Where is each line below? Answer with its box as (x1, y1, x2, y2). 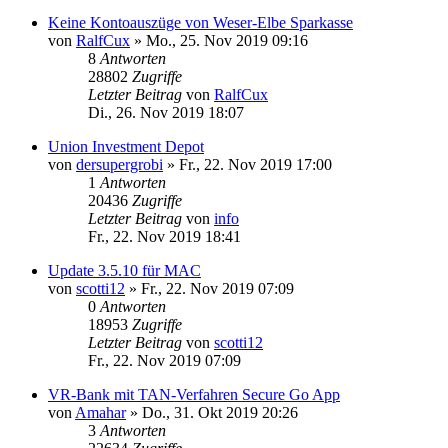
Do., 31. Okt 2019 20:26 (142, 403, 298, 421)
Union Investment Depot (48, 137, 204, 155)
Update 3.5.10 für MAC (48, 261, 201, 279)
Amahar (75, 403, 126, 421)
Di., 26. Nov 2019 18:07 (88, 103, 244, 121)
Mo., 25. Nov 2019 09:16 (146, 31, 308, 49)
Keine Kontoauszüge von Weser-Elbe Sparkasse (48, 13, 353, 31)
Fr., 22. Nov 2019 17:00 (179, 155, 332, 173)
